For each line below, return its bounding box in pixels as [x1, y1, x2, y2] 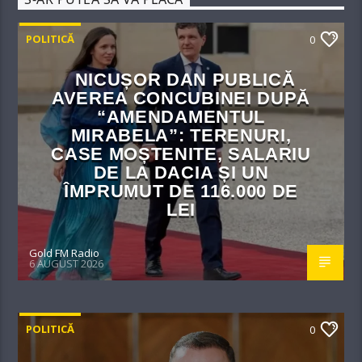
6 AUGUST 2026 [29, 256, 104, 271]
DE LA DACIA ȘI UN [93, 162, 269, 183]
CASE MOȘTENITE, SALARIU [51, 143, 311, 164]
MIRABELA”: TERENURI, [70, 124, 292, 145]
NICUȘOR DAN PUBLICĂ [74, 69, 296, 90]
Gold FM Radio [29, 245, 100, 260]
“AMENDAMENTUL [97, 106, 265, 127]
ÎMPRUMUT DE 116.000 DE [64, 180, 298, 201]
